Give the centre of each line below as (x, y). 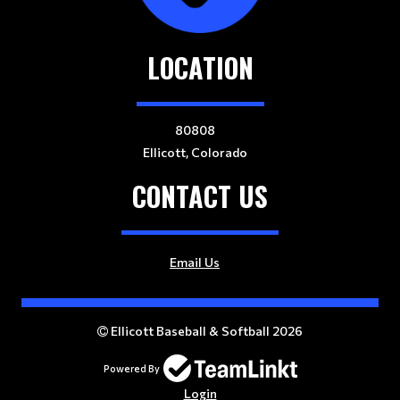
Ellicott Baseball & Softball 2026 (205, 331)
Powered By (131, 368)
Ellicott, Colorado (195, 152)
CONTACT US (200, 196)
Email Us (195, 262)
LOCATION (200, 67)
